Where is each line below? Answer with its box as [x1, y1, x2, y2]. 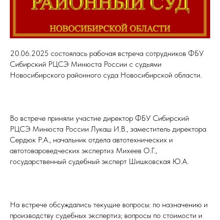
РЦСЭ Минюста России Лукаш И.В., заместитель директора [10, 124, 206, 134]
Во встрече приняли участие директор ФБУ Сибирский [10, 113, 189, 123]
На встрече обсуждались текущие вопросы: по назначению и [10, 200, 208, 210]
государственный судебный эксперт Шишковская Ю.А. [10, 157, 189, 166]
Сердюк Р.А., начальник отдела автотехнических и [10, 135, 173, 145]
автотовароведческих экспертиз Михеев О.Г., [10, 146, 157, 156]
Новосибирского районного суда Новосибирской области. [10, 70, 202, 80]
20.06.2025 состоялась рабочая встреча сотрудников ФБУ [10, 49, 204, 58]
